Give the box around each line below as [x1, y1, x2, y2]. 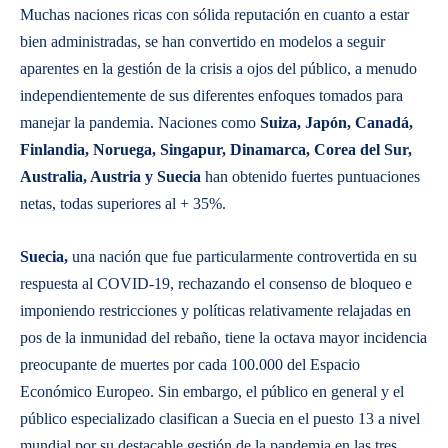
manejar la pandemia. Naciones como [20, 114, 260, 131]
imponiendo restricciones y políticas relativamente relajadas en [20, 302, 411, 319]
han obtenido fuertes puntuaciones [205, 168, 420, 185]
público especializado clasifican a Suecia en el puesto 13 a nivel [20, 410, 420, 427]
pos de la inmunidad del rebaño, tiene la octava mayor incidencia [20, 329, 427, 346]
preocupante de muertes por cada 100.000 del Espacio [20, 356, 360, 373]
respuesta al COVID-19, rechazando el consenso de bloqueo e [20, 275, 412, 292]
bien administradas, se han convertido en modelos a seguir [20, 33, 385, 50]
